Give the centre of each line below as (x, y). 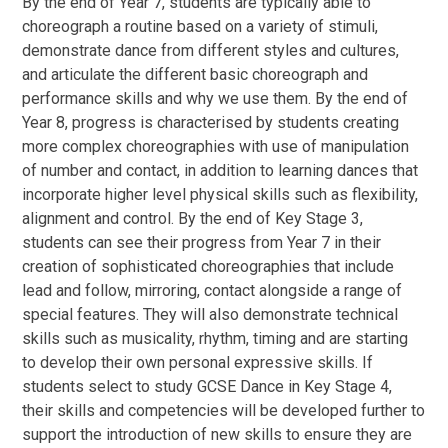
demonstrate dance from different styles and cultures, (211, 50)
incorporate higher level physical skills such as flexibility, (220, 194)
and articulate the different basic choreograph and (195, 74)
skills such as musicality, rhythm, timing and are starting (215, 338)
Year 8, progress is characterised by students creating (211, 122)
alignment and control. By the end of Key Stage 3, (193, 218)
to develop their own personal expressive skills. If (198, 362)
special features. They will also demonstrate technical (210, 314)
